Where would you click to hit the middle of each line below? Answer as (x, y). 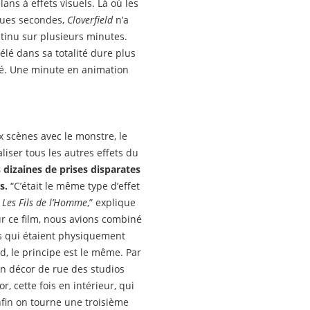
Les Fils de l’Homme (45, 203)
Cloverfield (90, 20)
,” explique (111, 203)
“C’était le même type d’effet (74, 186)
